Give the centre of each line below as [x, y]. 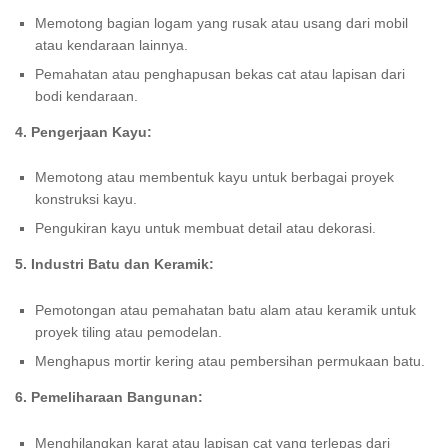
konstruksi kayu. [86, 199]
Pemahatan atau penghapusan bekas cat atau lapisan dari [220, 73]
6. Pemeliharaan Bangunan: [109, 397]
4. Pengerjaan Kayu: [83, 131]
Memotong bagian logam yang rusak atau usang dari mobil [221, 22]
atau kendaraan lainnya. [111, 44]
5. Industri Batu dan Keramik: [114, 264]
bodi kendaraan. [86, 95]
